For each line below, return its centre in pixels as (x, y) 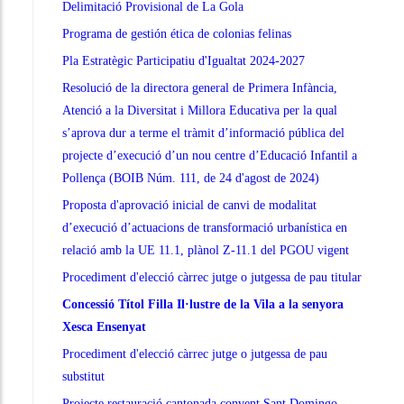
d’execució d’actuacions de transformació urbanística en (205, 228)
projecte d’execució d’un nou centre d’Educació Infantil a (210, 156)
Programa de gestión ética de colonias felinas (177, 34)
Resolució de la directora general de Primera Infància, (200, 88)
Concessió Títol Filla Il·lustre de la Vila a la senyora (203, 305)
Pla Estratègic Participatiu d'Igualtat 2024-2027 (184, 61)
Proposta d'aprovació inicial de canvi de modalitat (189, 206)
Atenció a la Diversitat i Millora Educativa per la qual (200, 111)
